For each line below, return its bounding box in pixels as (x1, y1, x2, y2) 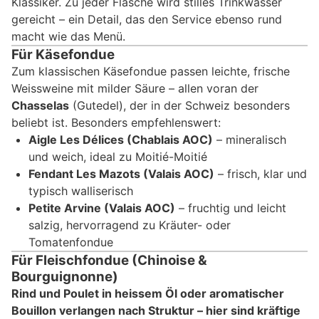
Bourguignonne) (11, 268, 118, 285)
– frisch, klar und (214, 166, 307, 181)
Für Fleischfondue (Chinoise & (11, 251, 207, 268)
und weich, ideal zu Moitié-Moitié (28, 149, 207, 164)
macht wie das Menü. (11, 28, 125, 43)
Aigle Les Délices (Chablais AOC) (28, 132, 213, 147)
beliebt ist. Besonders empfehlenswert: (11, 115, 221, 130)
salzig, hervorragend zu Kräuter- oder (28, 217, 231, 232)
